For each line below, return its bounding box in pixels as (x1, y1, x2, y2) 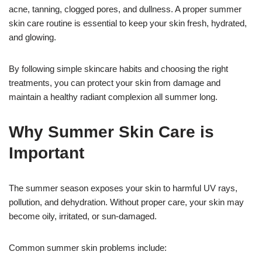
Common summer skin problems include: (9, 243, 167, 253)
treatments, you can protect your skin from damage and (9, 78, 220, 88)
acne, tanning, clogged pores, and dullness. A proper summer (9, 4, 242, 15)
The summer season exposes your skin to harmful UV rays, (9, 183, 237, 194)
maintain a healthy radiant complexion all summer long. (9, 92, 218, 102)
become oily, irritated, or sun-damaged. (9, 211, 157, 222)
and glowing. (9, 32, 56, 43)
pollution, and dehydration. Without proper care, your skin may (9, 197, 244, 208)
